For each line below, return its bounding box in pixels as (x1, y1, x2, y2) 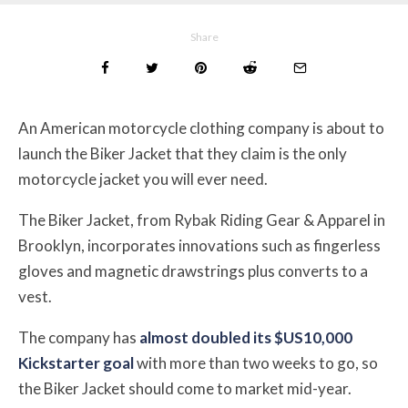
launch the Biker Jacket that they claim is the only (18, 144, 347, 164)
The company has (18, 328, 139, 348)
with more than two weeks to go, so (134, 353, 378, 373)
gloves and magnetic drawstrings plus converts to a (18, 261, 368, 281)
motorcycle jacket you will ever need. (18, 169, 268, 189)
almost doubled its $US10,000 (139, 328, 352, 348)
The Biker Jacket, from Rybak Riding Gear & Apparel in (18, 210, 385, 230)
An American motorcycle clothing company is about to (18, 118, 384, 138)
